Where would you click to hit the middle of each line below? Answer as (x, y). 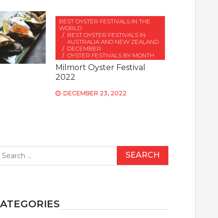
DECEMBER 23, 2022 (95, 93)
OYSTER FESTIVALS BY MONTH (111, 55)
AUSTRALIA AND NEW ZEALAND (113, 42)
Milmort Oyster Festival (101, 67)
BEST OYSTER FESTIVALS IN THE (105, 21)
